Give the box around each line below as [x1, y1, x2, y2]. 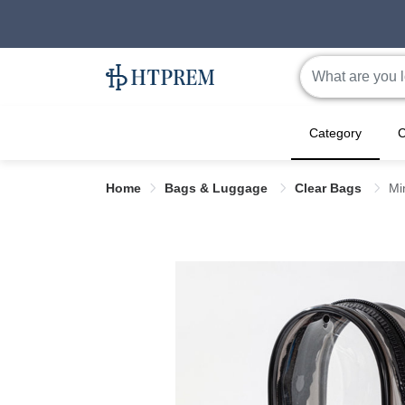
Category [309, 126, 362, 141]
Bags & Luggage [165, 181, 271, 196]
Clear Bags [295, 181, 365, 196]
